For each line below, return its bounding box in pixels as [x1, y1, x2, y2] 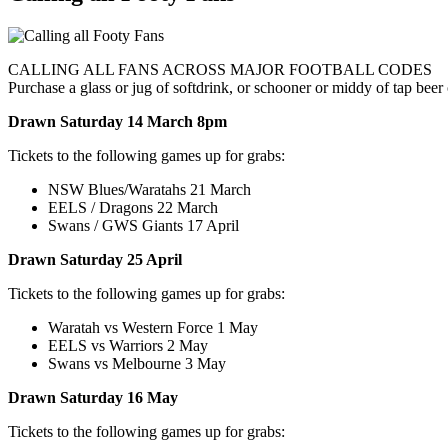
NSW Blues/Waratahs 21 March [48, 180, 251, 198]
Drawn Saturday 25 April [8, 250, 186, 268]
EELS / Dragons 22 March [48, 198, 218, 216]
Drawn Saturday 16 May [8, 388, 178, 406]
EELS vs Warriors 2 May [48, 336, 208, 354]
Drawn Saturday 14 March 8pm [8, 112, 227, 130]
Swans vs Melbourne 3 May [48, 354, 226, 372]
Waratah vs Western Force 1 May [48, 318, 258, 336]
